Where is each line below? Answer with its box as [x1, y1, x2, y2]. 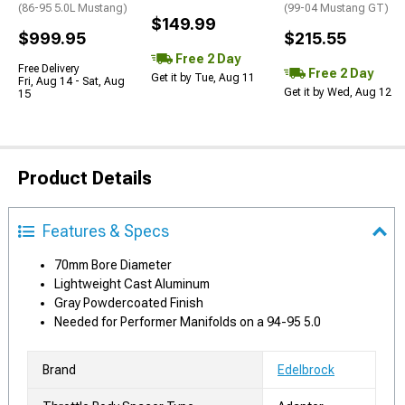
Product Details [18, 167, 152, 189]
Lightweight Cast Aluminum [54, 277, 210, 291]
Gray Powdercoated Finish [54, 296, 203, 310]
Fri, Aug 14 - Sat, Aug [18, 75, 125, 88]
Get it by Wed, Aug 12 [284, 86, 391, 99]
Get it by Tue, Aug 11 [151, 71, 255, 84]
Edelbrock [278, 363, 334, 377]
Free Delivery [18, 62, 80, 75]
